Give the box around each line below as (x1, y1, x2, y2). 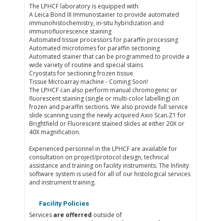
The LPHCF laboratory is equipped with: (29, 2, 140, 11)
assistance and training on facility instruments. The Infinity (29, 161, 189, 170)
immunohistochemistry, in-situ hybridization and (29, 19, 164, 28)
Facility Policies (37, 199, 89, 207)
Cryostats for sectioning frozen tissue (29, 69, 133, 78)
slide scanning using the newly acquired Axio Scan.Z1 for (29, 111, 186, 120)
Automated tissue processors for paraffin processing (29, 36, 178, 44)
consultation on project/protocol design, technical (29, 153, 169, 162)
